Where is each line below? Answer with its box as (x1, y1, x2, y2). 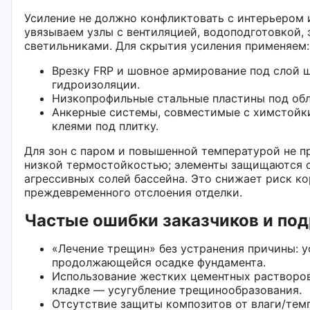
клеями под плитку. (52, 118, 158, 133)
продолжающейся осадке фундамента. (52, 255, 266, 269)
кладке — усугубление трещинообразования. (52, 282, 302, 297)
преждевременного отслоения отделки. (24, 185, 242, 199)
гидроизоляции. (52, 77, 140, 91)
